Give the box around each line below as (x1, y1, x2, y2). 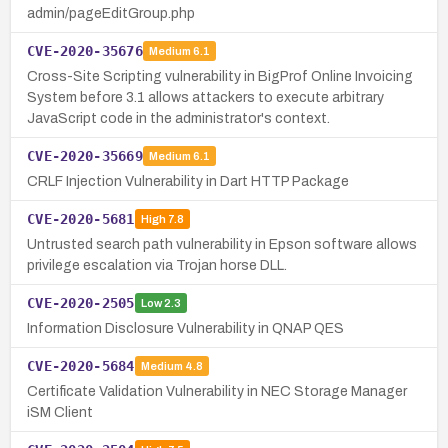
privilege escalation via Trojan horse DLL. (27, 257, 287, 273)
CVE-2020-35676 (27, 42, 143, 59)
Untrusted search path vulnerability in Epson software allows (27, 236, 417, 252)
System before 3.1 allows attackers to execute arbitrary (27, 89, 384, 105)
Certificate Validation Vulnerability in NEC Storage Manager (27, 383, 407, 399)
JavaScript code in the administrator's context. (27, 110, 330, 126)
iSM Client (27, 404, 93, 420)
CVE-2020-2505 (27, 294, 135, 311)
